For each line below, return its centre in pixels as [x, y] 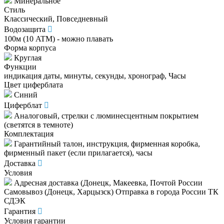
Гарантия [20, 211]
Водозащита [25, 29]
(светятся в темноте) [38, 125]
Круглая [27, 58]
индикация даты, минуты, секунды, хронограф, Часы [95, 76]
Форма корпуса [30, 48]
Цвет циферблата [33, 85]
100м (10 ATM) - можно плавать [58, 39]
